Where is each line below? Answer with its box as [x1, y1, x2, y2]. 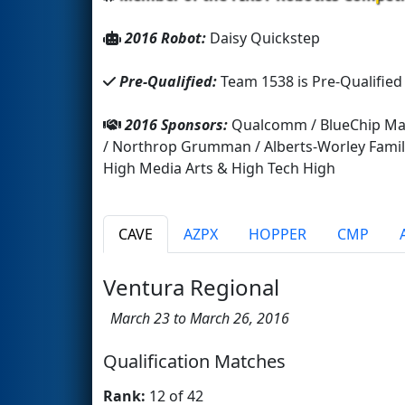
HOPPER [249, 223, 306, 244]
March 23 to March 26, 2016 [103, 307, 289, 328]
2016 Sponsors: [125, 114, 231, 135]
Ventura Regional [103, 271, 279, 302]
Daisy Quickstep [210, 27, 320, 48]
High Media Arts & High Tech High [103, 157, 335, 178]
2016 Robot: [125, 27, 210, 48]
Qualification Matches [103, 348, 286, 373]
